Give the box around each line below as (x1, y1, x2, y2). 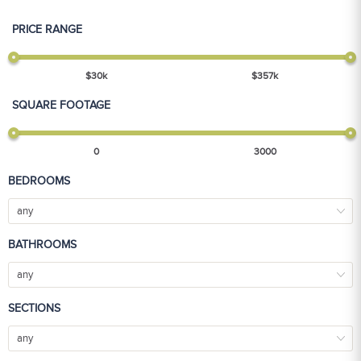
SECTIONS (8, 302, 60, 315)
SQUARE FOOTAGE (12, 99, 110, 112)
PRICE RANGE (12, 23, 82, 36)
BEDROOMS (8, 175, 70, 188)
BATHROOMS (8, 239, 77, 251)
